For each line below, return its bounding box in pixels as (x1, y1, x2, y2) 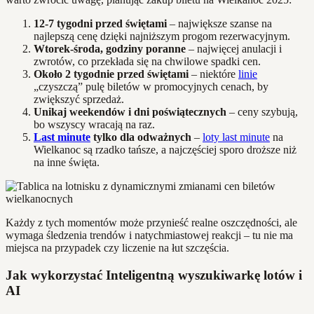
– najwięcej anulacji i (186, 43, 282, 55)
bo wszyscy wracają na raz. (34, 118, 155, 131)
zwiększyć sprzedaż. (34, 93, 124, 106)
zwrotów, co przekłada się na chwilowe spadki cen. (34, 55, 261, 68)
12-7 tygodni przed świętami (34, 18, 167, 30)
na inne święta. (34, 156, 100, 169)
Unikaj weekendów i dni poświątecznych (34, 106, 226, 118)
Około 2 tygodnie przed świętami (34, 68, 189, 81)
